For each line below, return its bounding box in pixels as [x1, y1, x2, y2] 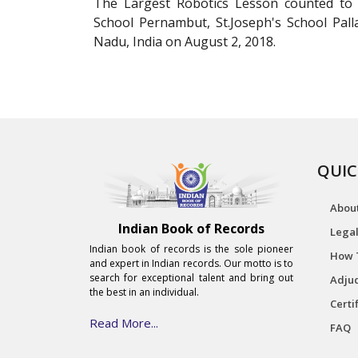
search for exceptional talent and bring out [89, 271, 293, 285]
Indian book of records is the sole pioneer [89, 242, 293, 257]
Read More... [89, 315, 158, 332]
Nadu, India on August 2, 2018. [93, 33, 276, 50]
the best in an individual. [89, 285, 199, 300]
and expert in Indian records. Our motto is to [89, 257, 293, 271]
